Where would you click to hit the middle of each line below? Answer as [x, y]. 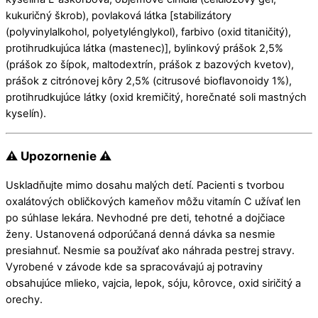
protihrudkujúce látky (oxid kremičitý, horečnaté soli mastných [156, 98]
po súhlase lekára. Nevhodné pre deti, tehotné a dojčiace [146, 218]
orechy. [24, 299]
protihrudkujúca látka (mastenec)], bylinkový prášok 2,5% [144, 49]
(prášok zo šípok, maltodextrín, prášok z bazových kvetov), [150, 65]
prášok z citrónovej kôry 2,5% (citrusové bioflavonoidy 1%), [149, 81]
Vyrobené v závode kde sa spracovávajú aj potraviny [134, 267]
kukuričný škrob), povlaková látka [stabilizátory [119, 16]
